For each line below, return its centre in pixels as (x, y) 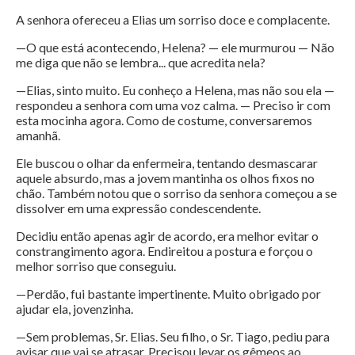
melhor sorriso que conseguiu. (96, 266)
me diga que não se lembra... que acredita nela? (141, 63)
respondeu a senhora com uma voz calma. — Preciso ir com (173, 105)
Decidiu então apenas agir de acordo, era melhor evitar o (167, 236)
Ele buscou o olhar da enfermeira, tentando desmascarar (167, 163)
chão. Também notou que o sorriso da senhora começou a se (176, 193)
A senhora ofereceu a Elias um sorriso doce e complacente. (173, 20)
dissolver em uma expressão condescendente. (138, 208)
